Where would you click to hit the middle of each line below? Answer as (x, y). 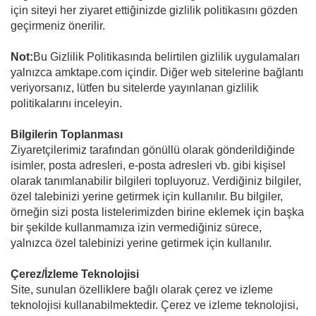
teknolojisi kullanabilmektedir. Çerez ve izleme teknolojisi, (154, 305)
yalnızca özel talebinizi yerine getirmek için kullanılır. (141, 243)
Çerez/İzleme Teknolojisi (75, 274)
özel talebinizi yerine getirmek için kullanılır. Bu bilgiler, (147, 197)
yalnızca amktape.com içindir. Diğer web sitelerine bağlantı (157, 73)
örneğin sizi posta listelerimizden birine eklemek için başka (157, 212)
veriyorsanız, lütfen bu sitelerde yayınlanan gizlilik (134, 88)
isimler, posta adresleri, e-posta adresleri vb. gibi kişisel (148, 166)
